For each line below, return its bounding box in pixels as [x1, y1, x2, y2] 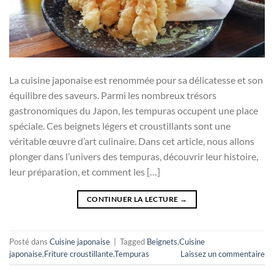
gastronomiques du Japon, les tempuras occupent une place [9, 105, 258, 117]
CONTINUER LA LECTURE [87, 194, 180, 204]
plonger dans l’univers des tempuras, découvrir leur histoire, [9, 150, 258, 163]
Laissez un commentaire [180, 248, 265, 259]
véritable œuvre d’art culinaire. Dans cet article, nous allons [9, 135, 254, 147]
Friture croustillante [44, 248, 113, 259]
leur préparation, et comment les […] [9, 166, 160, 178]
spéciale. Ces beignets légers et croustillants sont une [9, 120, 231, 132]
